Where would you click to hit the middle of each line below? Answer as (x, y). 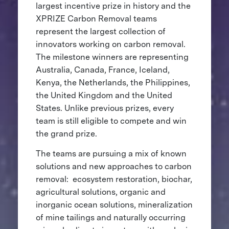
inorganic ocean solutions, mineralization (114, 204)
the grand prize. (67, 133)
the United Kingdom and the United (104, 95)
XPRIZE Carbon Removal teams (96, 18)
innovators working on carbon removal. (110, 44)
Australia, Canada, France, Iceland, (102, 70)
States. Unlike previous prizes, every (105, 108)
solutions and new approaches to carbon (113, 166)
